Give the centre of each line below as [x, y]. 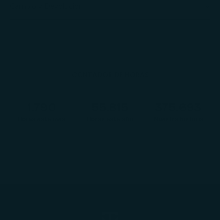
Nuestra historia [178, 119]
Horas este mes [42, 119]
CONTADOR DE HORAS [110, 74]
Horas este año [110, 119]
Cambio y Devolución [46, 6]
